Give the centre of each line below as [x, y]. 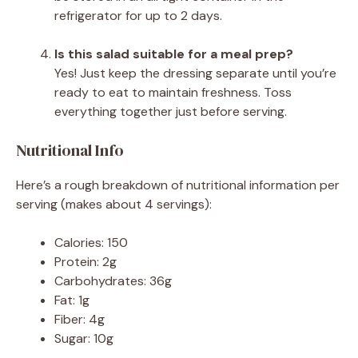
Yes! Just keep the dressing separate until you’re [195, 73]
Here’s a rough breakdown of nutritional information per [178, 185]
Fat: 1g [72, 300]
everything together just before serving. [171, 111]
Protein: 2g [86, 261]
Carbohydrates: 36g [113, 280]
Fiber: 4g [80, 319]
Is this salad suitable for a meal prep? [174, 54]
